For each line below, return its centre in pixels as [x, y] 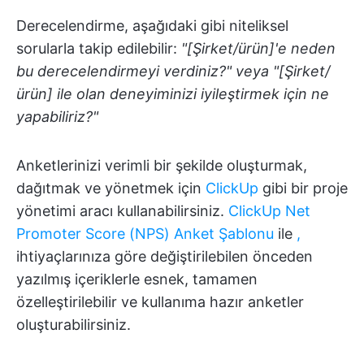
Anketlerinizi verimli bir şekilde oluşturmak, [162, 165]
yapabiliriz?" [57, 117]
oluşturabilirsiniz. [74, 325]
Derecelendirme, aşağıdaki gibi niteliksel [152, 26]
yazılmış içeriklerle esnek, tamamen [137, 279]
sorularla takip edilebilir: [99, 48]
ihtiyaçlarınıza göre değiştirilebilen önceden [165, 256]
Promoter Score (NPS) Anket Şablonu [145, 234]
